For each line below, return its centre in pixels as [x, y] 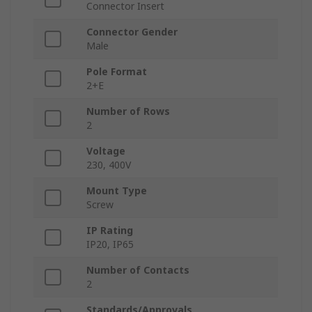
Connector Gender [132, 32]
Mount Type [117, 191]
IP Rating [110, 231]
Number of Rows [128, 111]
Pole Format [117, 72]
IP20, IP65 [110, 244]
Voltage [106, 151]
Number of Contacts [138, 270]
